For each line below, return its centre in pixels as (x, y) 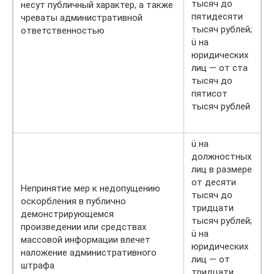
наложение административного (89, 253)
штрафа (38, 265)
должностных (221, 157)
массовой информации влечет (86, 240)
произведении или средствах (83, 227)
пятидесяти (217, 17)
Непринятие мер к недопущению (91, 188)
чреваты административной (82, 18)
